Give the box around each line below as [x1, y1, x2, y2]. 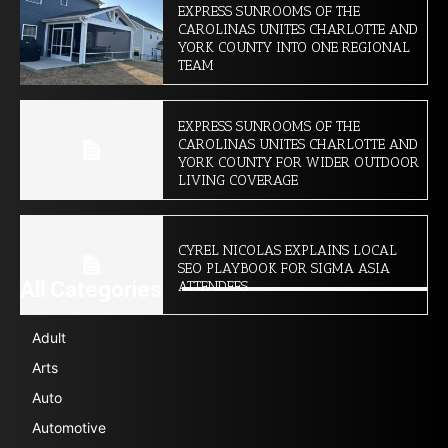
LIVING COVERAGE [177, 171, 298, 189]
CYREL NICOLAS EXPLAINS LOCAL [177, 241, 397, 259]
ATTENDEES [177, 277, 248, 295]
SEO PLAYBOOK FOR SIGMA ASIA [177, 259, 390, 277]
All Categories [20, 276, 162, 302]
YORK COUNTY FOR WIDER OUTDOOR [177, 153, 419, 171]
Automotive [32, 418, 106, 436]
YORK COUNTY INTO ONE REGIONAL [177, 38, 410, 56]
